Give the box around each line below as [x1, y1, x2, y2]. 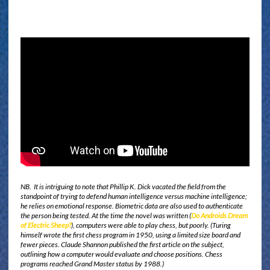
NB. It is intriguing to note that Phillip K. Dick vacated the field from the [20, 182, 226, 192]
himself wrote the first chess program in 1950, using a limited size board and [20, 230, 240, 240]
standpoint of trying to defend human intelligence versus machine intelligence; [20, 192, 247, 201]
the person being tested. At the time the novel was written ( [20, 211, 191, 221]
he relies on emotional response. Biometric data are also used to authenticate [20, 201, 243, 211]
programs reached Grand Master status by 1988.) [20, 259, 164, 269]
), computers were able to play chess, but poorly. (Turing [71, 221, 231, 230]
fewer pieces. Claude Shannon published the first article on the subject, [20, 240, 224, 250]
